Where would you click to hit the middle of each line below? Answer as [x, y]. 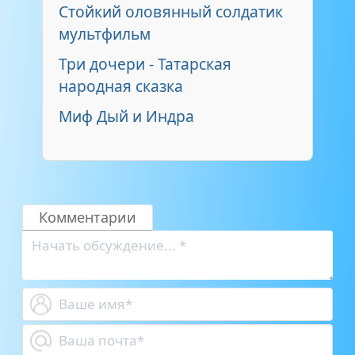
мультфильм [105, 33]
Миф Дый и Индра [126, 116]
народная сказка [121, 86]
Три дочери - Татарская [145, 63]
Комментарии [88, 217]
